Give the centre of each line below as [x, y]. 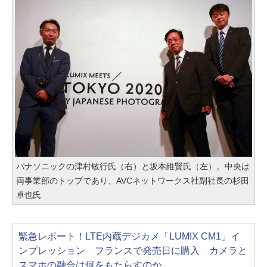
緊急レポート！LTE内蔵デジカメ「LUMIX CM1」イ [129, 236]
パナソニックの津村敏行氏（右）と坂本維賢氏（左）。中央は [133, 166]
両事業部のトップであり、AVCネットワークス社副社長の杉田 [133, 180]
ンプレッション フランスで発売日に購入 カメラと [133, 250]
